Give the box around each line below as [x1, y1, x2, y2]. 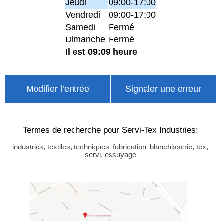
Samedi [65, 22, 95, 33]
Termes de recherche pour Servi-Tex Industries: [22, 124, 198, 135]
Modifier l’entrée [26, 84, 89, 94]
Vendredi [65, 10, 100, 20]
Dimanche [65, 35, 105, 45]
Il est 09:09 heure [65, 47, 137, 57]
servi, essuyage [84, 150, 136, 159]
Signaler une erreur [125, 84, 201, 94]
